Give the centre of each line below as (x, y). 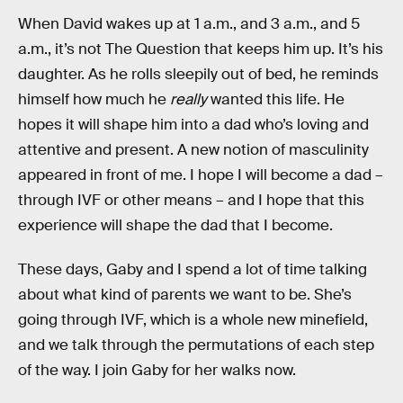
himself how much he (94, 99)
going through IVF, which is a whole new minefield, (193, 320)
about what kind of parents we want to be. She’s (185, 295)
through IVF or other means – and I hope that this (191, 200)
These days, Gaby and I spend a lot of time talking (193, 270)
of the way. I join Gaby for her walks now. (157, 371)
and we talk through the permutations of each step (196, 345)
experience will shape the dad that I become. (175, 225)
